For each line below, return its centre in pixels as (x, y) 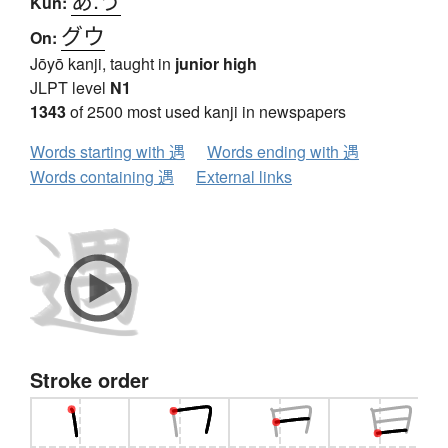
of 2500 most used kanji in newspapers (206, 112)
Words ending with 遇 (283, 152)
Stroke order (89, 380)
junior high (216, 64)
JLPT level (70, 88)
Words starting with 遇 (107, 152)
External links (244, 177)
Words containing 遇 (102, 177)
